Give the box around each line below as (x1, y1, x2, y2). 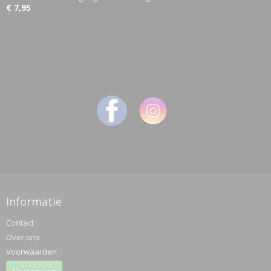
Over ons (6, 232, 40, 243)
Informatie (6, 194, 62, 209)
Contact (6, 217, 34, 228)
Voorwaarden (6, 246, 57, 257)
